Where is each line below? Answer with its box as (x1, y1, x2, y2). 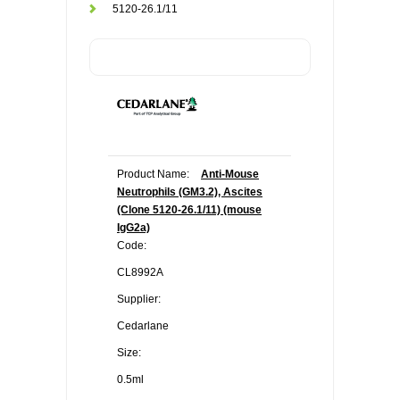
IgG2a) (117, 221, 150, 234)
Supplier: (117, 293, 161, 305)
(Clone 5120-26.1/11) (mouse (117, 204, 262, 216)
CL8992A (117, 266, 163, 279)
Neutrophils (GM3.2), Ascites (117, 186, 262, 198)
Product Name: (117, 168, 189, 180)
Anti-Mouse (201, 168, 259, 180)
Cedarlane (117, 320, 169, 332)
